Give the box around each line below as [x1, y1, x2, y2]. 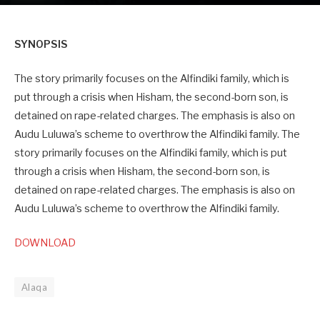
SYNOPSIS [14, 38, 68, 51]
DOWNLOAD [14, 236, 76, 250]
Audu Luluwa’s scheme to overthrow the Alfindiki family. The [14, 128, 300, 141]
